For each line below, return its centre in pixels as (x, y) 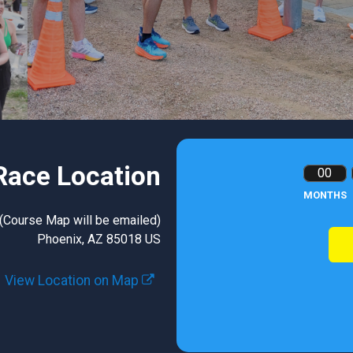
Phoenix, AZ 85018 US (99, 239)
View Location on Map (73, 281)
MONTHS (325, 195)
